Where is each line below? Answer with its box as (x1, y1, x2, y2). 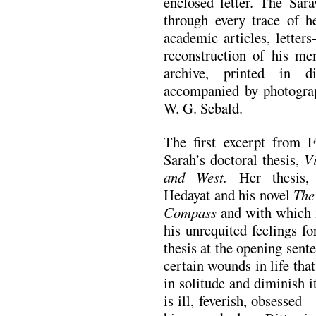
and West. (164, 166, 228, 187)
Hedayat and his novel (164, 184, 294, 205)
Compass (164, 202, 217, 222)
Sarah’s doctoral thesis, (164, 149, 305, 169)
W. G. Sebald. (164, 98, 243, 119)
